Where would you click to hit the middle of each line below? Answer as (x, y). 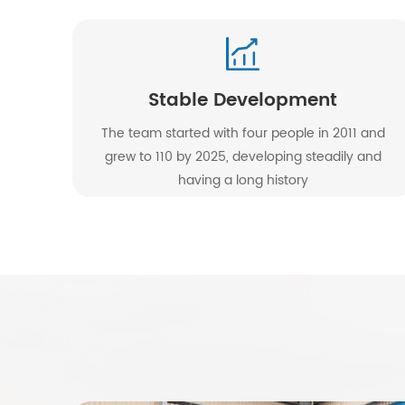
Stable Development (243, 101)
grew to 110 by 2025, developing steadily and (243, 157)
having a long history (243, 181)
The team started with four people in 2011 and (243, 134)
